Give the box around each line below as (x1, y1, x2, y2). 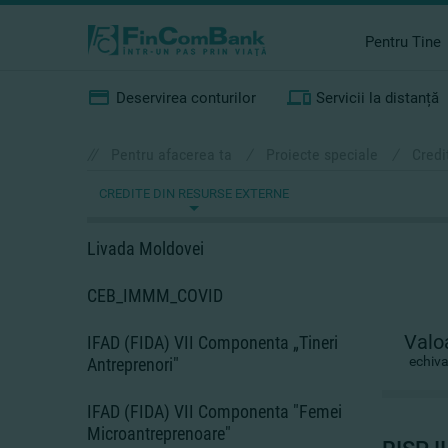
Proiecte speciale (266, 145, 378, 164)
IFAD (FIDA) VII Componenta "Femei (87, 401, 342, 422)
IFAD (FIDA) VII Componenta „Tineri (87, 332, 338, 353)
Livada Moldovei (87, 238, 204, 259)
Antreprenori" (87, 354, 179, 375)
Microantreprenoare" (87, 423, 231, 444)
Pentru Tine (365, 32, 442, 51)
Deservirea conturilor (116, 89, 256, 107)
